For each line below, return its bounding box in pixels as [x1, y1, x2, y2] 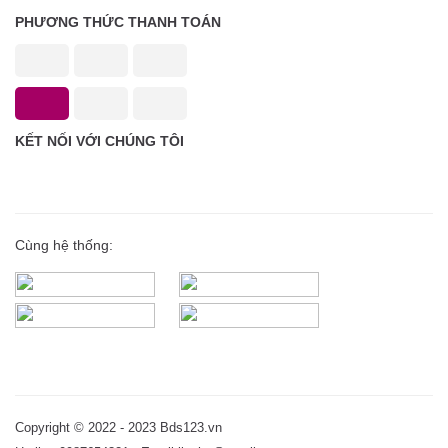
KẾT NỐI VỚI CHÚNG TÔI [15, 132, 184, 149]
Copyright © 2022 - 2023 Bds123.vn [15, 420, 222, 435]
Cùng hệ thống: [15, 236, 113, 253]
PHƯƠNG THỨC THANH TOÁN [15, 13, 221, 30]
